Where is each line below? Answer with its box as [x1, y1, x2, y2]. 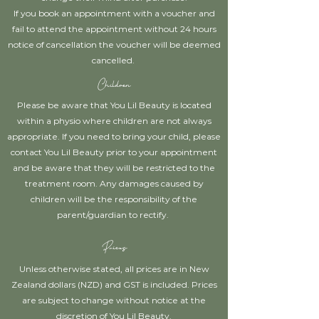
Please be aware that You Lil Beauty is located [16, 100, 211, 110]
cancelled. [91, 55, 137, 66]
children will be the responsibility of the [31, 194, 197, 204]
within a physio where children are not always [16, 115, 211, 126]
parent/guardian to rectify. [57, 209, 171, 220]
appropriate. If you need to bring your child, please [7, 131, 221, 142]
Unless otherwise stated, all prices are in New [19, 263, 209, 274]
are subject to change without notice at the [22, 295, 206, 305]
